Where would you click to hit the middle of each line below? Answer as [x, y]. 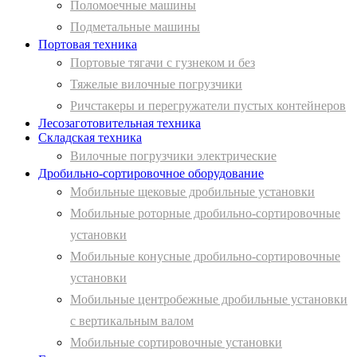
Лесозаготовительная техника [120, 124]
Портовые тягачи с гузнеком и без [163, 63]
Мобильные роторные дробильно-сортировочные [205, 214]
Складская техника [90, 138]
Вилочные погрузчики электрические [173, 156]
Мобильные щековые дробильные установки [192, 192]
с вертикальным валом [132, 321]
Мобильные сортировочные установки [176, 343]
